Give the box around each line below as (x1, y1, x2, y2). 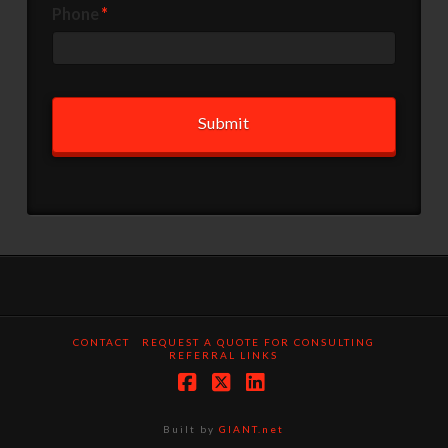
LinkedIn (257, 389, 338, 415)
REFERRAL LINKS (169, 348, 279, 361)
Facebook (188, 389, 280, 415)
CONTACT (72, 335, 130, 348)
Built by (163, 422, 220, 435)
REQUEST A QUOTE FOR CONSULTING (141, 335, 375, 348)
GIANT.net (219, 422, 285, 435)
